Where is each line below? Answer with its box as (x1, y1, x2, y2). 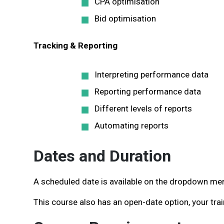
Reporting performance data (94, 86, 201, 96)
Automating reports (94, 120, 168, 130)
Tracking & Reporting (33, 40, 117, 50)
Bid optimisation (94, 13, 156, 23)
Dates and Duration (33, 146, 171, 165)
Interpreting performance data (94, 69, 208, 79)
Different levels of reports (94, 103, 192, 113)
